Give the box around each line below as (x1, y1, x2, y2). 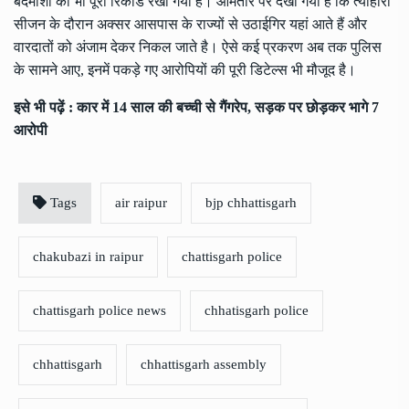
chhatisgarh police (204, 303, 309, 319)
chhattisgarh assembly (141, 357, 267, 372)
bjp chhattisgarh (205, 195, 297, 211)
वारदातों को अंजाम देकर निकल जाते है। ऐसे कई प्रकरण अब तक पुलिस (14, 39, 382, 56)
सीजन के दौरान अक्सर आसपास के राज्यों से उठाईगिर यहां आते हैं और (14, 16, 367, 33)
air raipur (115, 195, 167, 211)
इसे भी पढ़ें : (14, 100, 77, 116)
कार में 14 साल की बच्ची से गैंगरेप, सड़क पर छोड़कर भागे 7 (77, 100, 379, 116)
